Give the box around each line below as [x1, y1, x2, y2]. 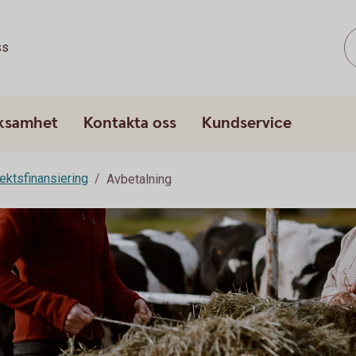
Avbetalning [106, 172, 172, 187]
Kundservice [202, 113, 292, 133]
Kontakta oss [83, 113, 176, 133]
